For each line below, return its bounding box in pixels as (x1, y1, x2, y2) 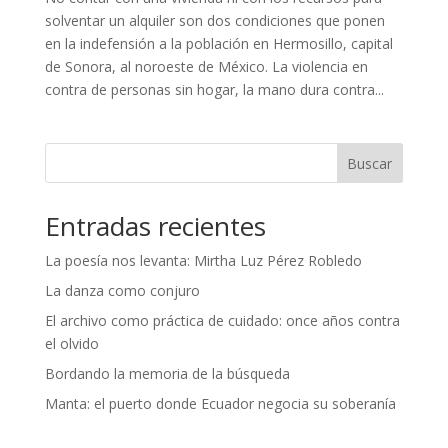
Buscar (347, 153, 393, 173)
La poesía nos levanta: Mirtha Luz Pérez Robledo (44, 250, 362, 270)
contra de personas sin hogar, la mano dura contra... (44, 79, 384, 99)
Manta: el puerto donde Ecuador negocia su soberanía (44, 393, 396, 413)
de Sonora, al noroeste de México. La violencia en (44, 56, 368, 76)
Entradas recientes (44, 207, 266, 244)
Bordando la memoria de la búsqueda (44, 363, 290, 383)
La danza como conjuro (44, 280, 200, 300)
